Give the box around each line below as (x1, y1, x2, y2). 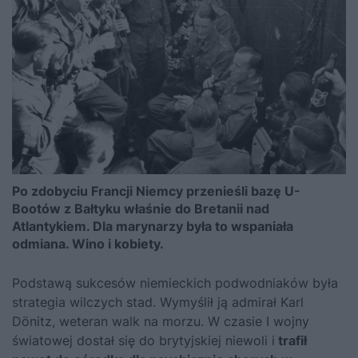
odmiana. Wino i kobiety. (12, 235, 164, 252)
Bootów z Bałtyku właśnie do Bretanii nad (12, 200, 269, 217)
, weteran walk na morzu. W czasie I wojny (52, 312, 309, 329)
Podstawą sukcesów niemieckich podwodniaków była (12, 274, 338, 291)
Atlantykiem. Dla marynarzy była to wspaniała (12, 217, 293, 234)
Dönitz (12, 312, 52, 329)
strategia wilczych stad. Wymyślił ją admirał (12, 293, 280, 310)
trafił (275, 332, 307, 348)
